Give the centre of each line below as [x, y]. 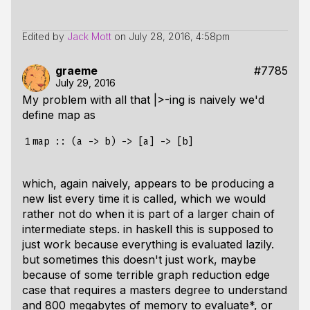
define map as [59, 115]
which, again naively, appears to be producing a [148, 183]
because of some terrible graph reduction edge [146, 275]
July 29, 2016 [85, 83]
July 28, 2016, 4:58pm [179, 36]
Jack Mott [89, 36]
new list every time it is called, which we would [144, 199]
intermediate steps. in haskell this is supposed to [148, 229]
